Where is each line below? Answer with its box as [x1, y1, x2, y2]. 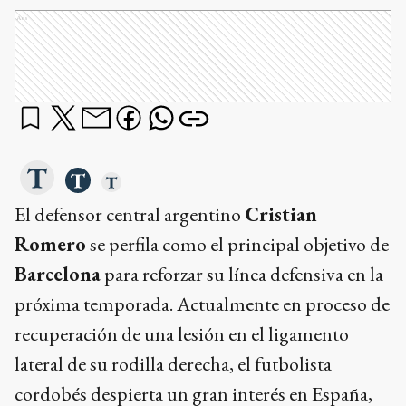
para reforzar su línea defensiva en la [101, 261, 383, 288]
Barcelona [14, 261, 101, 288]
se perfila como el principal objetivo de [86, 231, 389, 258]
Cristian [245, 201, 317, 228]
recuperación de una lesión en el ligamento [14, 321, 349, 348]
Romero [14, 231, 86, 258]
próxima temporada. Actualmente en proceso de [14, 291, 390, 318]
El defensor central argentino [14, 201, 245, 228]
